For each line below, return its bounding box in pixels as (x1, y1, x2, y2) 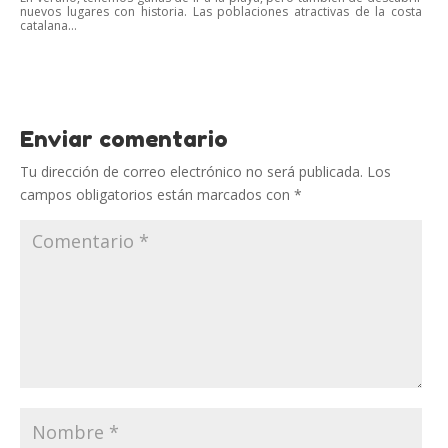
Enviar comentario (20, 126, 228, 153)
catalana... (20, 17, 77, 35)
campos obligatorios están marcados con (20, 185, 294, 205)
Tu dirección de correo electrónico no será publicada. (20, 162, 363, 182)
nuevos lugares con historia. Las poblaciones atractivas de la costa (20, 3, 422, 21)
